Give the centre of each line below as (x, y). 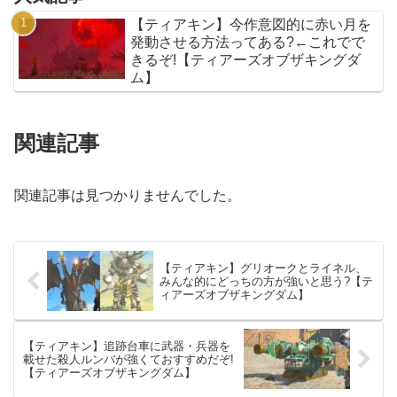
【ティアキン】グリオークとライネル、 (263, 268)
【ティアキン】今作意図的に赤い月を (251, 25)
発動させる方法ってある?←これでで (248, 43)
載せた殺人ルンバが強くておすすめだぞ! (128, 359)
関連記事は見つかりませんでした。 (128, 196)
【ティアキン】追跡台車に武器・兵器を (127, 346)
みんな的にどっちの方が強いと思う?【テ (266, 281)
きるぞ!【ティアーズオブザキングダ (246, 60)
